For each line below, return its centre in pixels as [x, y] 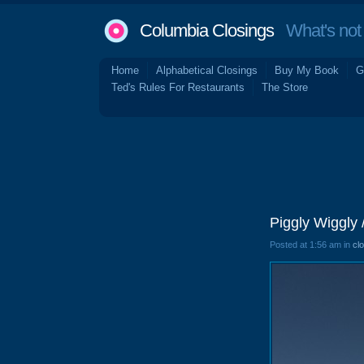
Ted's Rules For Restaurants [178, 87]
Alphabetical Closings [207, 70]
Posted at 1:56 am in [311, 245]
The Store [285, 87]
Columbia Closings [207, 30]
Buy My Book [307, 70]
